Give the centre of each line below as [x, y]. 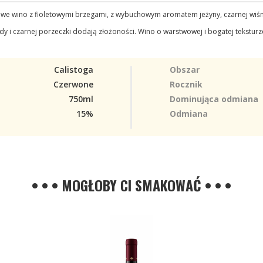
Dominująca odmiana [214, 99]
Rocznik [186, 84]
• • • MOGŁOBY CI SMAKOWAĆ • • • [131, 185]
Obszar [185, 70]
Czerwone [73, 84]
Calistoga [74, 70]
